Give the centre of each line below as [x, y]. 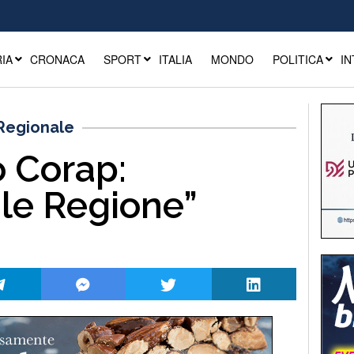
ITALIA [175, 59]
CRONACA [57, 59]
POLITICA [298, 59]
